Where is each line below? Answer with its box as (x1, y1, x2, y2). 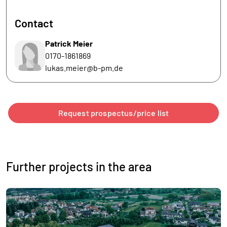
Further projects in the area (6, 159, 152, 174)
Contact (15, 16, 53, 30)
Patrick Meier (45, 39, 93, 49)
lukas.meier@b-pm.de (45, 63, 123, 73)
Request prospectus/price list (58, 108, 169, 118)
